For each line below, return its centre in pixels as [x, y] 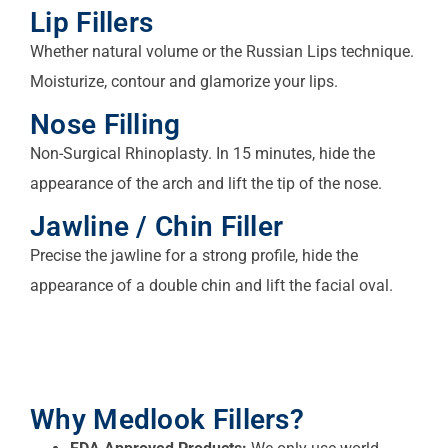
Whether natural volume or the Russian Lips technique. [222, 51]
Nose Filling [105, 124]
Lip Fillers [92, 22]
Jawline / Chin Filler [157, 227]
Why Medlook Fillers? [167, 419]
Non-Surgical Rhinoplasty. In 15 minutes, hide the [202, 153]
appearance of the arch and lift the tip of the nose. [206, 183]
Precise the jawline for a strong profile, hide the [194, 256]
